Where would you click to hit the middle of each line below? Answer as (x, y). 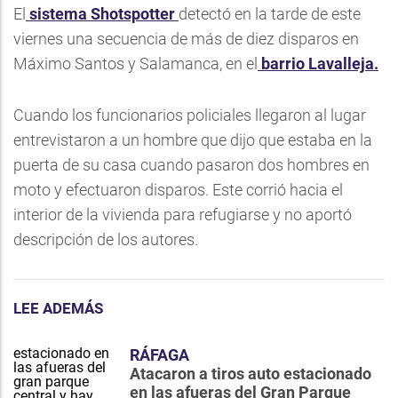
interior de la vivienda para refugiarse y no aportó (183, 215)
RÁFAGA (159, 355)
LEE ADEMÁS (58, 308)
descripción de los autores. (106, 239)
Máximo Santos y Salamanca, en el (135, 64)
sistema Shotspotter (102, 14)
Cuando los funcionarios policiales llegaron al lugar (190, 115)
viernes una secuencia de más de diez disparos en (186, 39)
